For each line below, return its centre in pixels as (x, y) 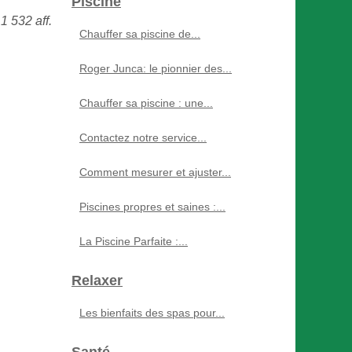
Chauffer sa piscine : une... (146, 103)
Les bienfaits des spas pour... (152, 313)
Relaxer (97, 280)
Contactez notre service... (143, 137)
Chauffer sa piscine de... (140, 34)
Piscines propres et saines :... (152, 207)
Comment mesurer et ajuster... (155, 172)
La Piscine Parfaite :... (134, 241)
